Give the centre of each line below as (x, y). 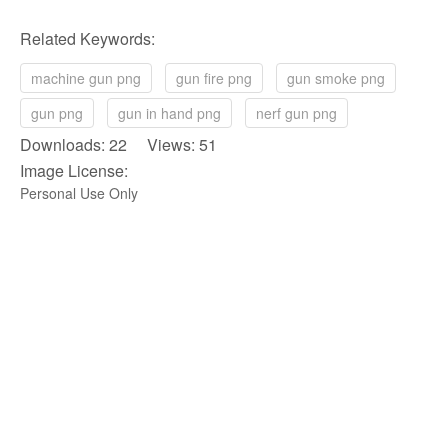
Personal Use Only (79, 192)
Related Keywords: (87, 38)
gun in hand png (169, 112)
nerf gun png (296, 112)
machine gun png (86, 77)
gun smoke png (336, 77)
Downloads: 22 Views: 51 (118, 144)
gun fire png (214, 77)
